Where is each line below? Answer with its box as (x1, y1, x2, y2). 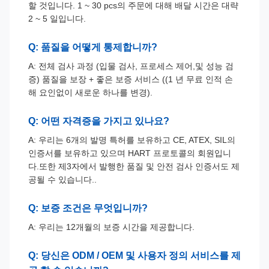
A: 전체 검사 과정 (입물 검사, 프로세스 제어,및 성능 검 (28, 61, 234, 71)
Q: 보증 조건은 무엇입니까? (28, 202, 148, 213)
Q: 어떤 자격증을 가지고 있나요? (28, 115, 169, 126)
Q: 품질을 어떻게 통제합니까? (28, 41, 157, 52)
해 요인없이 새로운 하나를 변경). (28, 87, 153, 97)
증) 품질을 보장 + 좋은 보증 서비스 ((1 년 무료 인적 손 (28, 74, 233, 84)
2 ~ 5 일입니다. (28, 13, 86, 23)
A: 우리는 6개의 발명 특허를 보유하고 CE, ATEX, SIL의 (28, 134, 235, 145)
